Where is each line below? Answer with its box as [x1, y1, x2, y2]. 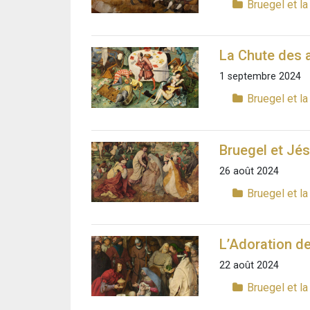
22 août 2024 [219, 259, 279, 271]
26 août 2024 [219, 165, 279, 177]
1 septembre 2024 [219, 71, 301, 83]
